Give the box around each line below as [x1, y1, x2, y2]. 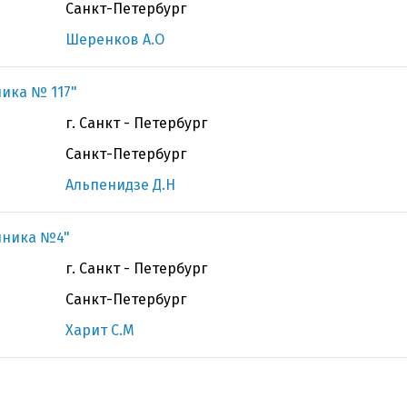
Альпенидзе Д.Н [65, 176, 175, 194]
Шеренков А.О [65, 31, 164, 48]
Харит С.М [65, 322, 134, 339]
